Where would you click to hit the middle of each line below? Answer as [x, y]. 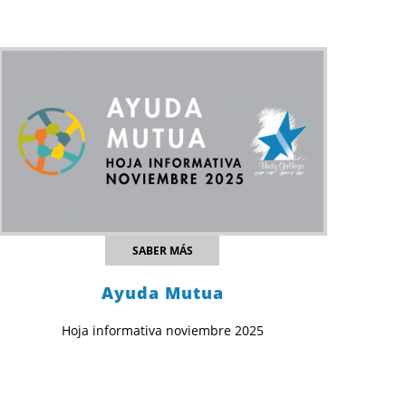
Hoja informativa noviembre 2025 [162, 331]
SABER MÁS [162, 251]
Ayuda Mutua [162, 293]
